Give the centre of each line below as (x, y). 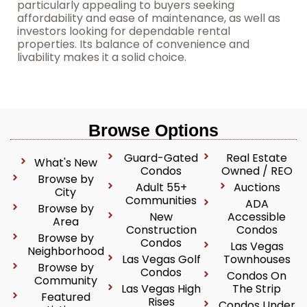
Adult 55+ (161, 187)
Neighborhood (65, 251)
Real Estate (257, 158)
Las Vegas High (161, 289)
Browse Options (153, 130)
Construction (161, 230)
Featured (65, 297)
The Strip (257, 289)
